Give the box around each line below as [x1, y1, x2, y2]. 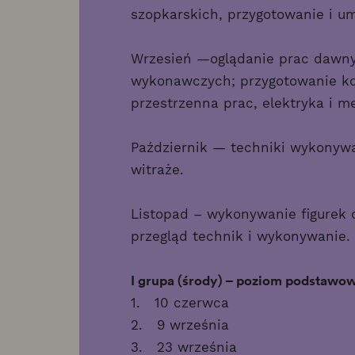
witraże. [130, 161, 189, 177]
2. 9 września [130, 316, 229, 333]
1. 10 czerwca [130, 294, 229, 311]
